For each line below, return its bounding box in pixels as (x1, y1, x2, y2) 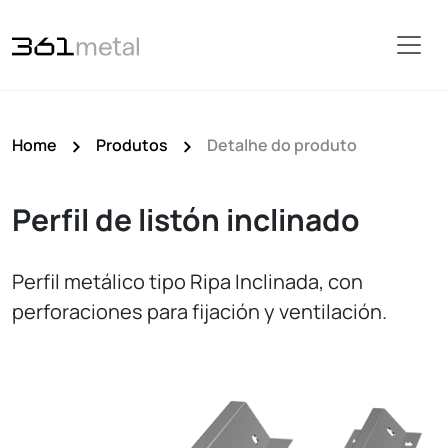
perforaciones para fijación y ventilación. (12, 298, 387, 325)
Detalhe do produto (207, 134, 357, 156)
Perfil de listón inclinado (12, 199, 360, 240)
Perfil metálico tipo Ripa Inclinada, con (12, 268, 363, 295)
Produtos (96, 134, 168, 156)
